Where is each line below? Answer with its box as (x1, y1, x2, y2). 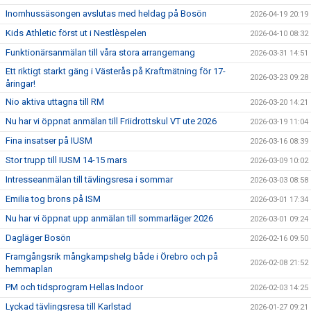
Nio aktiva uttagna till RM (6, 96, 104, 107)
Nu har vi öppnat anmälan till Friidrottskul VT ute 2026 (6, 116, 217, 126)
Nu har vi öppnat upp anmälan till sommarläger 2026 (6, 213, 213, 224)
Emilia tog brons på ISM (6, 194, 101, 204)
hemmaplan (6, 264, 53, 274)
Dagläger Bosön (6, 233, 71, 243)
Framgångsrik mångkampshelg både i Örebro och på (6, 251, 218, 262)
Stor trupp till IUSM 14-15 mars (6, 155, 127, 165)
